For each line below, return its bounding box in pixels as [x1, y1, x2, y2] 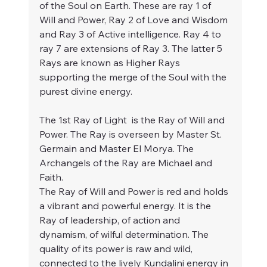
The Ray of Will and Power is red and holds [39, 185, 231, 198]
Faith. [39, 171, 63, 184]
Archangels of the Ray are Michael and [39, 157, 215, 169]
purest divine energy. [39, 85, 132, 98]
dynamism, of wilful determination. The [39, 228, 211, 241]
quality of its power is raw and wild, [39, 243, 195, 255]
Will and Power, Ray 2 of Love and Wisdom [39, 14, 230, 26]
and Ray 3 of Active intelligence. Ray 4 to [39, 28, 223, 41]
